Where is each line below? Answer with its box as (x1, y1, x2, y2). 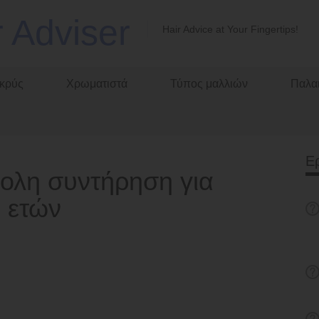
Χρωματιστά (66, 78, 127, 90)
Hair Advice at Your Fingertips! (162, 23, 298, 35)
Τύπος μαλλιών (170, 78, 248, 90)
